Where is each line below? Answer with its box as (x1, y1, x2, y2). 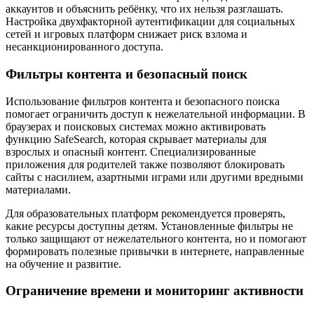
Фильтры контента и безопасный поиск (6, 66, 247, 81)
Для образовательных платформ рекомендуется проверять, (6, 207, 285, 219)
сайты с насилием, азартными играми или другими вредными (6, 170, 303, 183)
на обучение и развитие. (6, 257, 121, 270)
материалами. (6, 183, 71, 196)
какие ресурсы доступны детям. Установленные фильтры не (6, 219, 293, 232)
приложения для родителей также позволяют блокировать (6, 158, 285, 170)
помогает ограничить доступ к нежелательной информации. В (6, 107, 306, 120)
